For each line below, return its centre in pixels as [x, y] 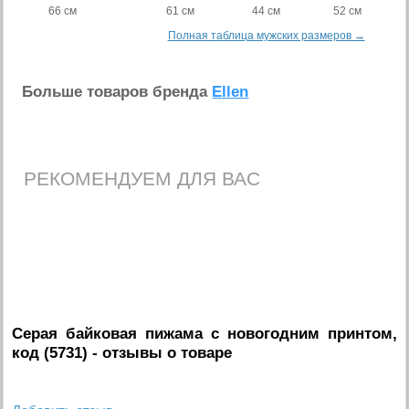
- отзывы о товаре [160, 352]
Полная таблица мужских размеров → [266, 36]
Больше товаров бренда [117, 92]
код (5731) [50, 352]
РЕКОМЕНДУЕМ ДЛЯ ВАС [142, 179]
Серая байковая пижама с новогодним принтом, [204, 333]
